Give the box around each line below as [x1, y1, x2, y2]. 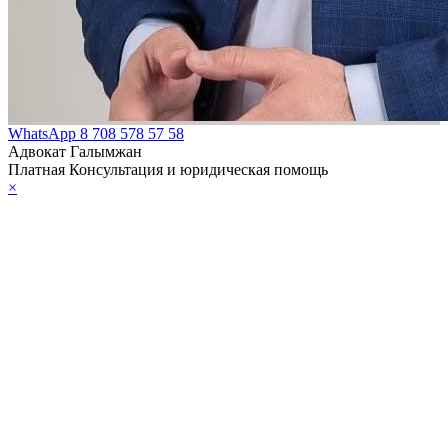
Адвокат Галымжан [8, 142, 142, 160]
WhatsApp [8, 124, 80, 142]
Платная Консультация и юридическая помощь [8, 160, 328, 178]
